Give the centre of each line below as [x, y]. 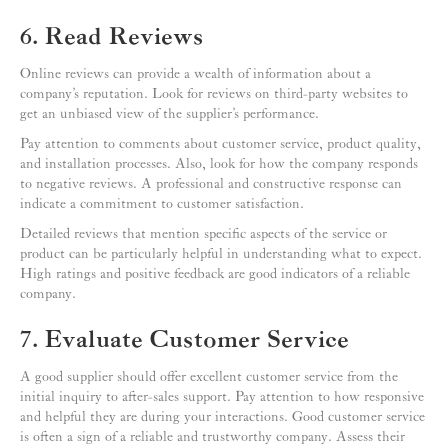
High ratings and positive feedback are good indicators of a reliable [215, 274]
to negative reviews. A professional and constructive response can [211, 184]
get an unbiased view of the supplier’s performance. [169, 114]
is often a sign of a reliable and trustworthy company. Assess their [212, 437]
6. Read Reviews [112, 38]
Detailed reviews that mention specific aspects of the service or [203, 234]
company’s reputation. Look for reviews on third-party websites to [214, 94]
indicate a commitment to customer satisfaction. [162, 204]
